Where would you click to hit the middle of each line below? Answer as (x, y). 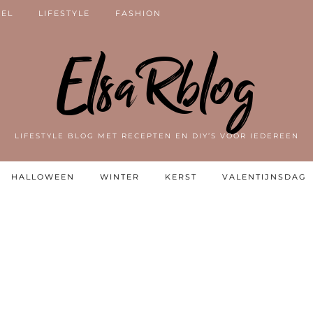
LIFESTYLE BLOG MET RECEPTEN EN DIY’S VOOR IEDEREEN (156, 136)
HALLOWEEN (43, 177)
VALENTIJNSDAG (264, 177)
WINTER (120, 177)
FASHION (138, 13)
